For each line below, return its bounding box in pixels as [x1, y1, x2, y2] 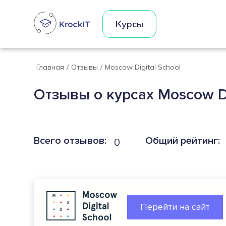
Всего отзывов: [34, 135, 107, 147]
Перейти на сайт [140, 201, 210, 212]
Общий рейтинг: [145, 135, 220, 147]
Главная [36, 63, 65, 72]
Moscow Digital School [105, 63, 181, 72]
